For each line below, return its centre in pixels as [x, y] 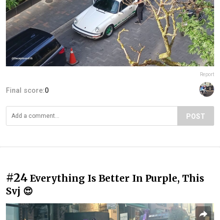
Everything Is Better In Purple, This [117, 178]
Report [207, 74]
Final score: [25, 90]
